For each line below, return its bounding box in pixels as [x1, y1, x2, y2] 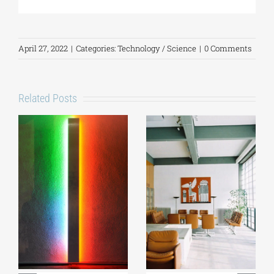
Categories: [76, 43, 117, 54]
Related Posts [18, 92, 77, 105]
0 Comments [204, 43, 251, 54]
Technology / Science [117, 43, 196, 54]
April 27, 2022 [18, 43, 68, 54]
